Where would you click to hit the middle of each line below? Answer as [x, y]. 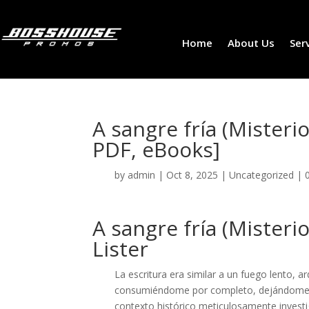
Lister [121, 249]
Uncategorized [262, 175]
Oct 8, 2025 [192, 175]
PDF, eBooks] [157, 150]
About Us [251, 42]
